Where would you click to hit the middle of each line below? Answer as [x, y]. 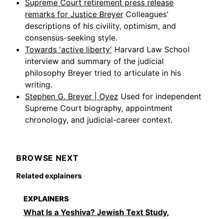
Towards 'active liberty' [68, 49]
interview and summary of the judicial [94, 61]
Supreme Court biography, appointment [99, 108]
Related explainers [49, 176]
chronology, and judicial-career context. [99, 120]
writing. [38, 84]
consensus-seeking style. [71, 37]
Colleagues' [147, 14]
